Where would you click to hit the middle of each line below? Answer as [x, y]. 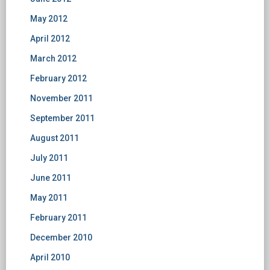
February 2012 [58, 78]
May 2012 [49, 18]
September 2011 [62, 118]
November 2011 [61, 98]
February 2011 [58, 217]
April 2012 [50, 38]
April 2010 [50, 257]
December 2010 [61, 237]
